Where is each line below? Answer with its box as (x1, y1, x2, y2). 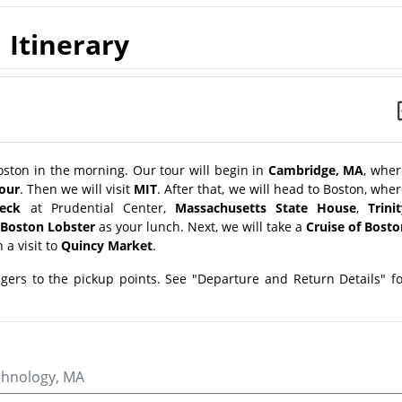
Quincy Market (61, 237, 153, 255)
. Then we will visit (19, 180, 135, 198)
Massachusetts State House (174, 199, 356, 217)
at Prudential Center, (21, 199, 175, 217)
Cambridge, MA (267, 162, 364, 179)
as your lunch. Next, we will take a (95, 218, 306, 236)
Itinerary (9, 26, 129, 63)
